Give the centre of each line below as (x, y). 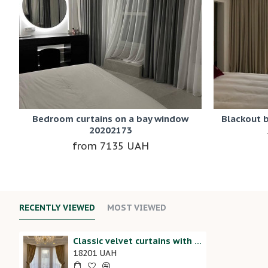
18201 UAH (95, 253)
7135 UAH (124, 146)
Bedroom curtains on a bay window (110, 119)
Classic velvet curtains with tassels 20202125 (198, 241)
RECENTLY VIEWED (57, 208)
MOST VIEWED (137, 208)
